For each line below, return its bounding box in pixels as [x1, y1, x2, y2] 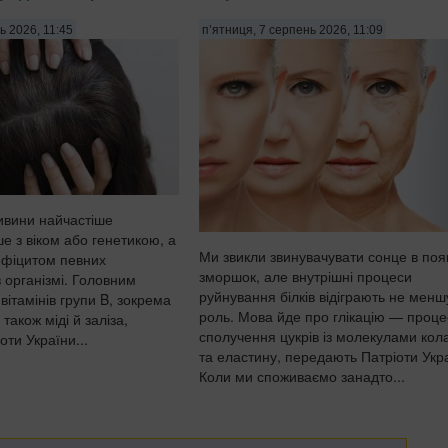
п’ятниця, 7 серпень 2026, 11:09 [202, 23, 383, 38]
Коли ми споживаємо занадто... [199, 366, 405, 387]
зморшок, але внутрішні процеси [199, 266, 412, 287]
